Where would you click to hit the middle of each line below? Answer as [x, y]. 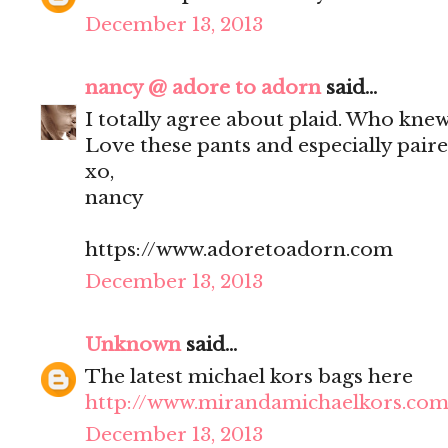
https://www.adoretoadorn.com [239, 250]
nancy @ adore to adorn [203, 88]
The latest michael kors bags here [249, 377]
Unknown [133, 345]
